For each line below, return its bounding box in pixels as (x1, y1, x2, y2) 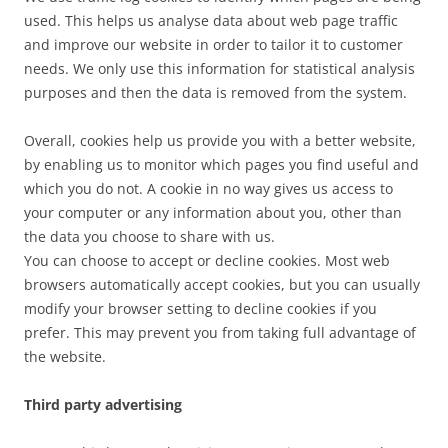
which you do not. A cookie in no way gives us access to (24, 179, 393, 198)
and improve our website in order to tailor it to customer (24, 35, 403, 54)
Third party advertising (24, 395, 182, 414)
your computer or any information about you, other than (24, 203, 402, 222)
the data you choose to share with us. (24, 227, 275, 246)
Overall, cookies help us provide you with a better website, (24, 131, 416, 150)
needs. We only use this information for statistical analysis (24, 59, 415, 78)
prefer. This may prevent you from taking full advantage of (24, 323, 416, 342)
